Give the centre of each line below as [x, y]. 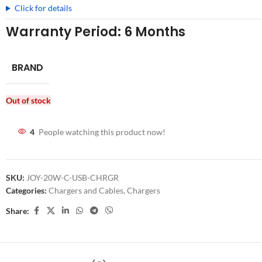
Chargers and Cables [86, 190]
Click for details [43, 8]
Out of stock [28, 100]
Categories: [26, 190]
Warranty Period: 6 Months [96, 32]
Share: [18, 211]
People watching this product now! [102, 132]
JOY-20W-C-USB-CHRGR [73, 177]
